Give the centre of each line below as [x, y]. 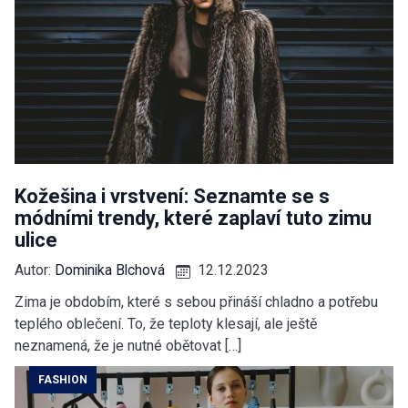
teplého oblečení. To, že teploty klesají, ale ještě [166, 324]
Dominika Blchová [110, 270]
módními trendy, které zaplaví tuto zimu [193, 219]
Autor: [35, 270]
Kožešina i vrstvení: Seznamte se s [172, 197]
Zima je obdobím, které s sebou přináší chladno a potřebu [196, 302]
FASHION [63, 380]
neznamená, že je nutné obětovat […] [128, 346]
